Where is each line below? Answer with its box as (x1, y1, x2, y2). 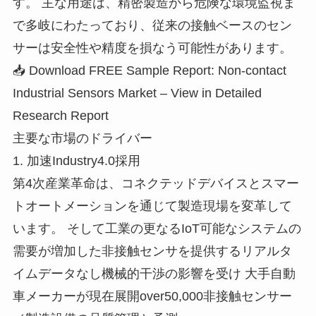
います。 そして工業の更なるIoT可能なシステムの (12, 221, 301, 236)
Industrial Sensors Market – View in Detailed (12, 85, 262, 100)
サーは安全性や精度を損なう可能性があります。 (12, 40, 292, 55)
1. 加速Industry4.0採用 (12, 153, 140, 168)
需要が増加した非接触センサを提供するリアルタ (12, 243, 292, 258)
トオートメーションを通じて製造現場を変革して (12, 198, 292, 213)
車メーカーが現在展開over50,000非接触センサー (12, 288, 292, 303)
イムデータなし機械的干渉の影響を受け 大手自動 (12, 266, 296, 281)
